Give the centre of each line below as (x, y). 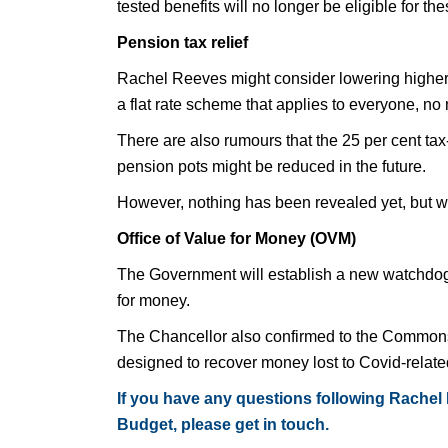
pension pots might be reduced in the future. (271, 166)
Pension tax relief (182, 42)
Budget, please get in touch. (223, 424)
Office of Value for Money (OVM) (236, 238)
